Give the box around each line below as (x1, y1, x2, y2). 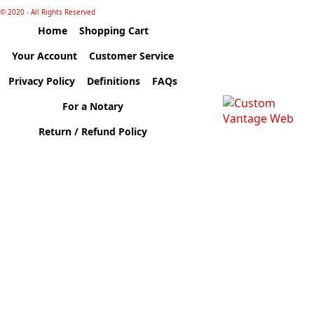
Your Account (12, 49, 78, 62)
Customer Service (89, 49, 175, 62)
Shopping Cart (78, 24, 149, 37)
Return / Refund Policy (39, 125, 148, 138)
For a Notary (62, 100, 124, 113)
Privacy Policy (8, 74, 76, 88)
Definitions (87, 74, 141, 88)
